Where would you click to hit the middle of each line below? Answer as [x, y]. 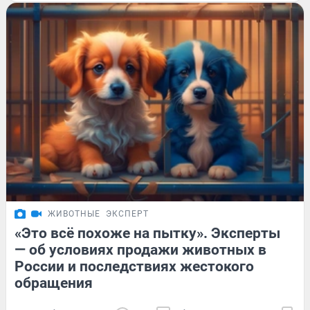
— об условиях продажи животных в [140, 249]
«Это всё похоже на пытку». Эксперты [147, 233]
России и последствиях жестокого [134, 266]
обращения [54, 283]
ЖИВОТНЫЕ [74, 213]
